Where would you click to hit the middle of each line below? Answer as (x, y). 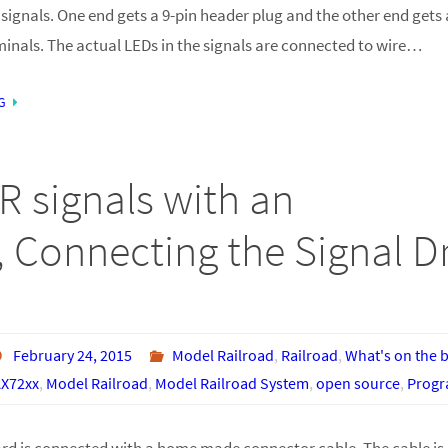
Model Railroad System (231, 382)
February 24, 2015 (73, 354)
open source (357, 382)
